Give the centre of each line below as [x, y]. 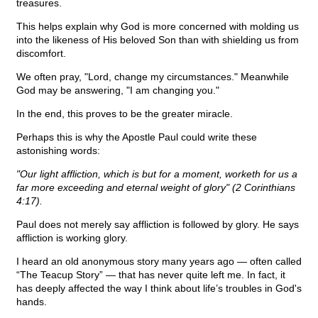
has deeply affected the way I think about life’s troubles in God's [159, 289]
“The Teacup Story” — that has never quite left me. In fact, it [151, 275]
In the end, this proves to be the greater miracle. [125, 114]
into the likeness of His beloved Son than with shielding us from [158, 40]
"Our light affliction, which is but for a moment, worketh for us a [157, 174]
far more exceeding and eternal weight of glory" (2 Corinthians [156, 188]
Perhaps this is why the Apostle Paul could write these [137, 137]
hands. [32, 302]
